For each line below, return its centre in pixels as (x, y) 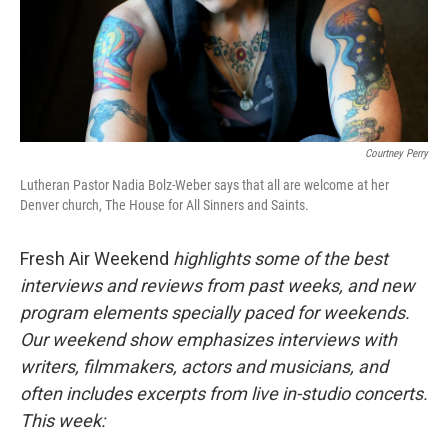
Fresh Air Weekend (94, 258)
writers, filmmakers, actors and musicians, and (204, 366)
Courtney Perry (396, 153)
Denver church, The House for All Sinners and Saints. (164, 204)
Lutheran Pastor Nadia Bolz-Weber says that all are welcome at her (204, 184)
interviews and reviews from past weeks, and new (217, 285)
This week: (62, 420)
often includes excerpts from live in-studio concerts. (224, 393)
